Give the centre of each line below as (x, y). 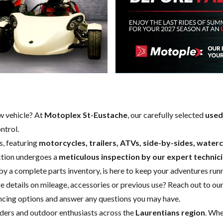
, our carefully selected (166, 114)
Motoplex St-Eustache (86, 114)
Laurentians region (170, 212)
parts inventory (74, 170)
